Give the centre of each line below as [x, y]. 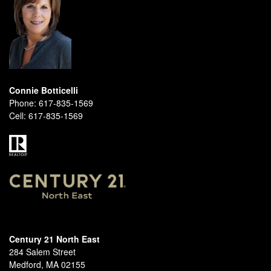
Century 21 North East [54, 239]
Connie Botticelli [44, 90]
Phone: [23, 103]
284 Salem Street [42, 251]
